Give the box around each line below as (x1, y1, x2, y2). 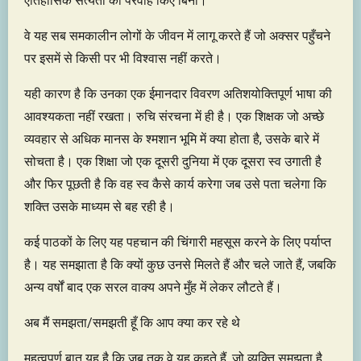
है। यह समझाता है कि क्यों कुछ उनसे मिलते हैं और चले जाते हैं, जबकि (24, 256, 336, 272)
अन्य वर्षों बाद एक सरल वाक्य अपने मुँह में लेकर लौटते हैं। (24, 279, 282, 295)
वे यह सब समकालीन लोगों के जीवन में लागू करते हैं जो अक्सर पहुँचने (24, 27, 330, 44)
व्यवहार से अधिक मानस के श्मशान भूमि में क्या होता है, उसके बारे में (24, 131, 319, 147)
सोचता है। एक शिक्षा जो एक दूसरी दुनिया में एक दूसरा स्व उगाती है (24, 153, 322, 169)
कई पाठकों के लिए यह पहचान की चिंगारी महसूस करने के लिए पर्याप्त (24, 234, 331, 250)
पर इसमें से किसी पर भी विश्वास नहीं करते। (24, 50, 222, 66)
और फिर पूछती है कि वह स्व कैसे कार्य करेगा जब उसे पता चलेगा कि (24, 176, 326, 192)
